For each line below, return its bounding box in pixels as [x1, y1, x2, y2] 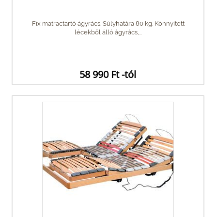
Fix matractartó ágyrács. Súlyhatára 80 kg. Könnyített [31, 19, 185, 27]
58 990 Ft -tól [79, 67, 136, 81]
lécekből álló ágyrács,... [74, 28, 142, 36]
